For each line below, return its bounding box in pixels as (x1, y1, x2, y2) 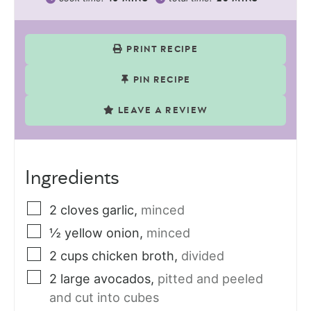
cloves (60, 202, 99, 217)
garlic (102, 202, 134, 217)
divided (181, 248, 224, 263)
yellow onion (65, 225, 140, 240)
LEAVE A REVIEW (118, 106, 208, 115)
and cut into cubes (49, 289, 159, 305)
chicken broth (92, 248, 174, 263)
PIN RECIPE (133, 75, 191, 85)
